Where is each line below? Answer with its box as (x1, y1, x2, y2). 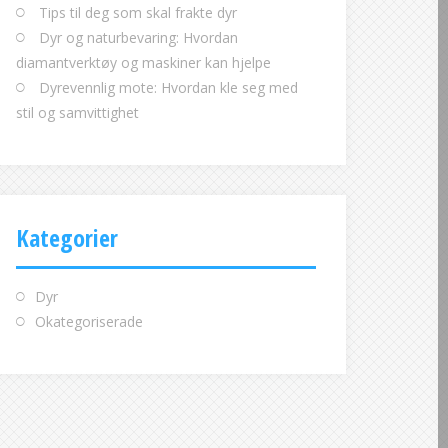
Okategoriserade (35, 312, 143, 331)
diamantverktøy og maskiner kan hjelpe (16, 53, 271, 72)
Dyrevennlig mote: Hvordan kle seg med (39, 78, 298, 97)
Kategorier (16, 221, 118, 254)
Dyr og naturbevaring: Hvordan (39, 28, 238, 47)
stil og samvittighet (16, 103, 139, 122)
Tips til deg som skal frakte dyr (39, 3, 237, 22)
